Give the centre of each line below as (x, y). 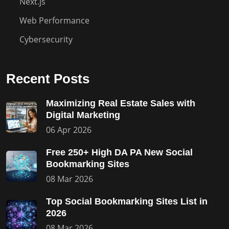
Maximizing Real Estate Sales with (121, 103)
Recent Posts (48, 79)
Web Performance (54, 20)
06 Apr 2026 (69, 130)
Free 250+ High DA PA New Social (119, 152)
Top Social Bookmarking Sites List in (127, 201)
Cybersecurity (46, 39)
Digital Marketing (83, 115)
